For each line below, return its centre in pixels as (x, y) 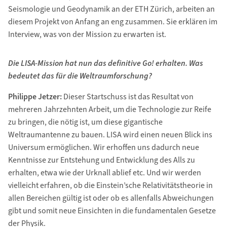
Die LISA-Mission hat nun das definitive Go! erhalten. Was (105, 64)
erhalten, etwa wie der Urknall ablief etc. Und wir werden (104, 173)
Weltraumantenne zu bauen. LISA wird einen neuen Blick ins (110, 135)
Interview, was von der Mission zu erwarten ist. (87, 35)
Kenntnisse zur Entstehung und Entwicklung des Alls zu (101, 160)
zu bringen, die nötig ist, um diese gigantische (85, 122)
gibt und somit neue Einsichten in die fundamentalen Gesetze (112, 211)
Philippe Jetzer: (35, 97)
